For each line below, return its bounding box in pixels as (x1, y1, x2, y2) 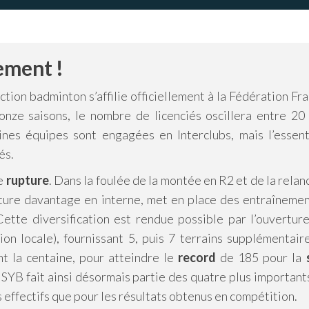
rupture (6, 172, 49, 188)
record (178, 250, 217, 265)
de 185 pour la (216, 250, 306, 265)
